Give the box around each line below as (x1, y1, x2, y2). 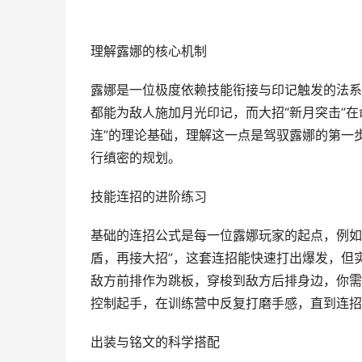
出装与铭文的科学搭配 (90, 335, 220, 350)
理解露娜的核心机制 (90, 44, 207, 59)
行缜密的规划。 (90, 150, 181, 166)
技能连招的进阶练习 (90, 189, 207, 204)
